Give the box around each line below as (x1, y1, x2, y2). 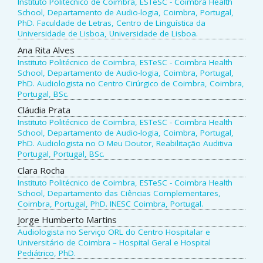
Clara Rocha (18, 164, 65, 176)
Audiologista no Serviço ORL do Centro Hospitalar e (18, 227, 210, 238)
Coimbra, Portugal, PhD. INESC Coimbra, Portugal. (18, 198, 203, 209)
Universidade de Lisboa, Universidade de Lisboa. (18, 28, 198, 39)
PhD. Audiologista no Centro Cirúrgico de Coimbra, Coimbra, (18, 77, 244, 89)
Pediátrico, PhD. (18, 248, 76, 259)
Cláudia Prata (18, 104, 70, 116)
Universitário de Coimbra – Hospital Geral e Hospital (18, 237, 211, 248)
